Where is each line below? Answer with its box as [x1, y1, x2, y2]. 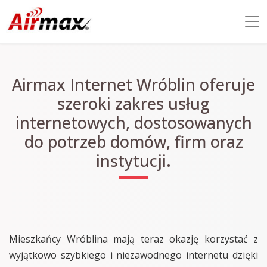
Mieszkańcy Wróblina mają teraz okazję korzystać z [9, 232, 258, 246]
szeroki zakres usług [57, 92, 210, 114]
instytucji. [96, 150, 171, 172]
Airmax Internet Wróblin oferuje [12, 73, 255, 95]
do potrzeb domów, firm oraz [24, 131, 243, 153]
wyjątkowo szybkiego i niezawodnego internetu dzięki [9, 249, 258, 262]
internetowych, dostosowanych [15, 111, 252, 133]
